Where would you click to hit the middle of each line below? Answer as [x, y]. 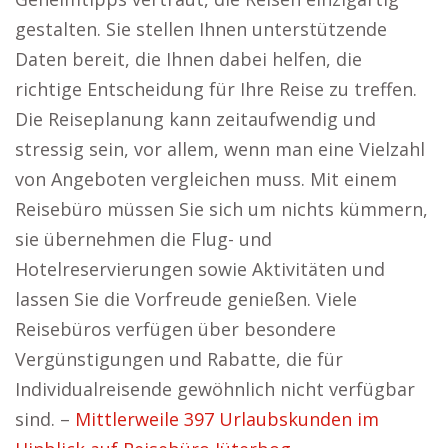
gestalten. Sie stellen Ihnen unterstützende [201, 29]
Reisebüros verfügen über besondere [175, 329]
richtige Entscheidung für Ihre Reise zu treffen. [216, 89]
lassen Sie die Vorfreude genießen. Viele [186, 299]
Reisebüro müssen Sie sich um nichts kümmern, [221, 209]
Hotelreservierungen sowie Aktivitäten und [200, 269]
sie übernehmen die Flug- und [143, 239]
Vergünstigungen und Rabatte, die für [179, 359]
